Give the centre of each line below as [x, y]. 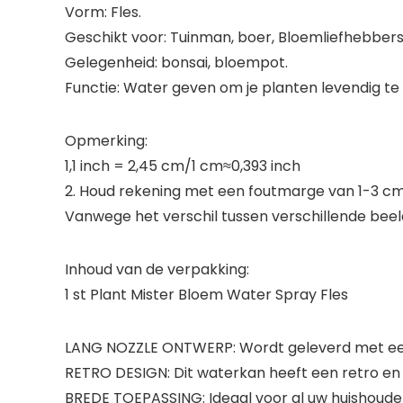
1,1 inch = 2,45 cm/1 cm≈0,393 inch [183, 166]
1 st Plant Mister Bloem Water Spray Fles [206, 295]
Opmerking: [106, 141]
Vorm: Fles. [103, 12]
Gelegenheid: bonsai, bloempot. [176, 63]
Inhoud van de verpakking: [157, 269]
